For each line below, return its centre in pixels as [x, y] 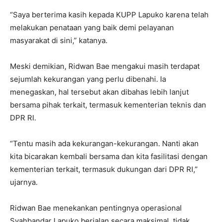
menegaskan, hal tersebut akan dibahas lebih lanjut [99, 92]
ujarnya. [24, 182]
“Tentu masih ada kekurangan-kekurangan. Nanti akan [104, 143]
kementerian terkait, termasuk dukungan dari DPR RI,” [104, 169]
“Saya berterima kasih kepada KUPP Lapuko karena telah [109, 14]
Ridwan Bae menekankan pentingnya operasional [96, 208]
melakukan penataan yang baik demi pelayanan [92, 27]
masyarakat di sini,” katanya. [59, 40]
